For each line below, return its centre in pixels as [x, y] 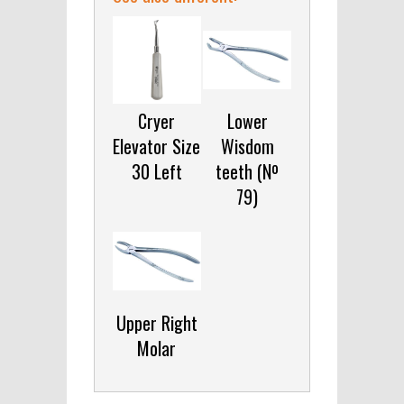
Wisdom [247, 147]
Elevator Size [157, 147]
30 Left [156, 172]
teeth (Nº [248, 172]
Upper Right [156, 322]
